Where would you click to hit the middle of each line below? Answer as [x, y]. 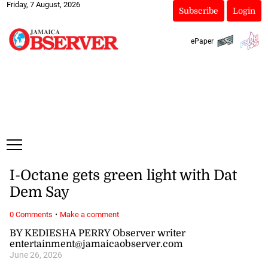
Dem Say [39, 192]
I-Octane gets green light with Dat [123, 176]
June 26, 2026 [36, 255]
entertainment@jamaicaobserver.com [96, 244]
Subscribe [198, 11]
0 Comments [31, 214]
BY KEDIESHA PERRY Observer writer [97, 233]
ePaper [202, 41]
